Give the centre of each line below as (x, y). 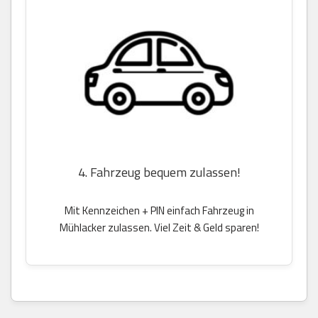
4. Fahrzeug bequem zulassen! (159, 172)
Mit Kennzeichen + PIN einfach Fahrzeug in (159, 210)
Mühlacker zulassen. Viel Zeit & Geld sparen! (159, 227)
